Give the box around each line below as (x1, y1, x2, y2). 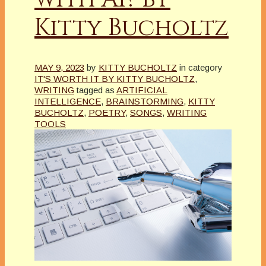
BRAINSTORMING (106, 96, 183, 106)
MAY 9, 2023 (34, 62, 84, 72)
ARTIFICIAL (116, 84, 167, 95)
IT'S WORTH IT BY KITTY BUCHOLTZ (34, 73, 195, 84)
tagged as (77, 84, 115, 95)
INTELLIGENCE (34, 96, 101, 106)
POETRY (88, 107, 125, 118)
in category (179, 62, 223, 72)
